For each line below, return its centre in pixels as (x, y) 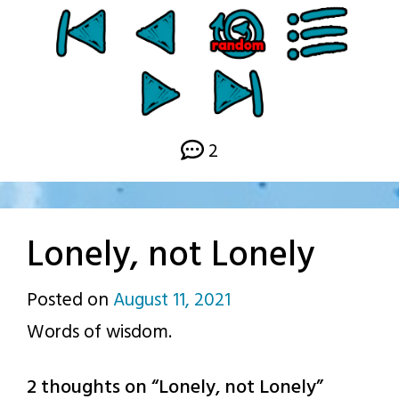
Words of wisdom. (99, 332)
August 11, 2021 (172, 300)
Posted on (70, 300)
